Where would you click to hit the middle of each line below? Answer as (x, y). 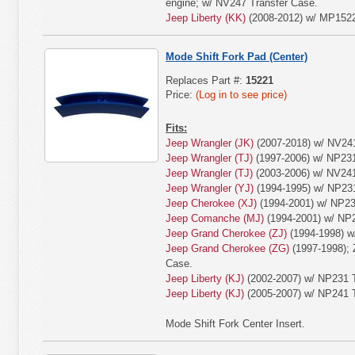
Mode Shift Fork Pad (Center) (237, 57)
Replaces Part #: (206, 80)
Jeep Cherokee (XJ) (211, 203)
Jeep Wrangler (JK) (210, 143)
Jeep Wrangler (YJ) (210, 188)
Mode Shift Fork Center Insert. (235, 324)
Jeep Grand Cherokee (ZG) (227, 248)
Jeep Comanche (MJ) (215, 218)
